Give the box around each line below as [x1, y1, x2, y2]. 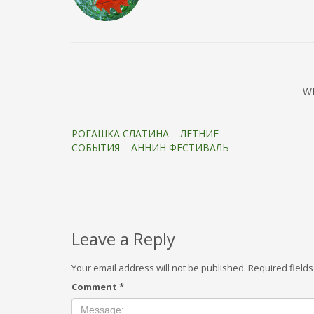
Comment [71, 280, 119, 294]
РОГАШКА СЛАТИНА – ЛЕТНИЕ [71, 127, 219, 141]
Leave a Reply [71, 227, 175, 251]
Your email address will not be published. [71, 261, 246, 275]
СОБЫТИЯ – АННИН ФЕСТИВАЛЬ [71, 141, 229, 155]
